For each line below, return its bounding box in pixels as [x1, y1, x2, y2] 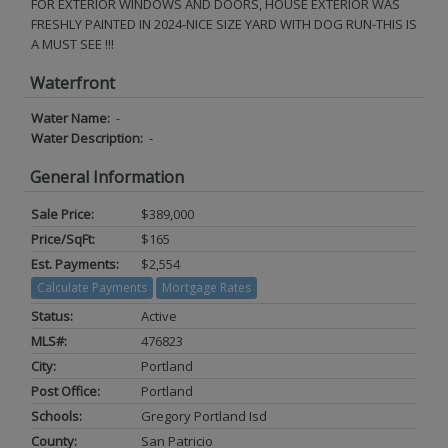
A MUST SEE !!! [31, 35, 114, 53]
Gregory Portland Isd [141, 406, 267, 425]
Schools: [31, 406, 82, 425]
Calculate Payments [37, 278, 147, 296]
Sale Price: [31, 205, 94, 223]
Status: [31, 306, 73, 325]
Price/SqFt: [31, 230, 95, 248]
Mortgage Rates [162, 278, 251, 296]
